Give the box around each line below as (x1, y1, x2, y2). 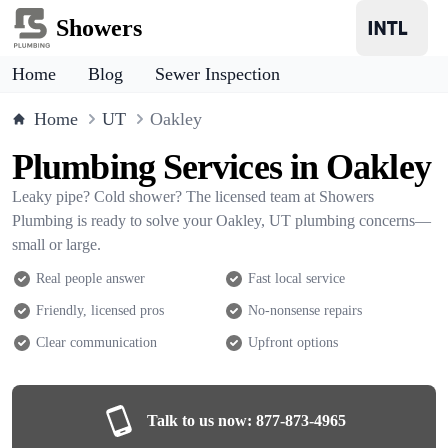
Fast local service (248, 271, 345, 286)
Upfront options (248, 335, 338, 350)
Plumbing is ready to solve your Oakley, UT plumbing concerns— (12, 212, 431, 229)
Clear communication (36, 335, 157, 350)
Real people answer (36, 271, 145, 286)
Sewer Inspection (155, 64, 280, 84)
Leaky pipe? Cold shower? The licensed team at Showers (12, 188, 374, 205)
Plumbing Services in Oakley (12, 147, 431, 187)
